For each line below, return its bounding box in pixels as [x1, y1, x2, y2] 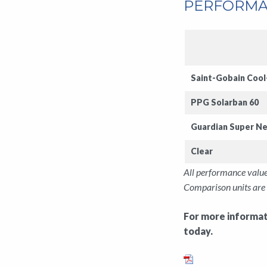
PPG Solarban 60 [191, 97, 259, 107]
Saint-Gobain [191, 72, 247, 83]
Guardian [191, 121, 229, 132]
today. [184, 225, 215, 237]
